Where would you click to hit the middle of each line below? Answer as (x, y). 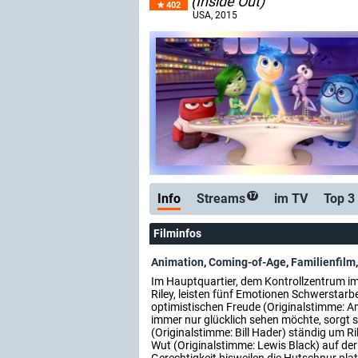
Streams (221, 199)
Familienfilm (323, 262)
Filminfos (177, 233)
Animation (177, 262)
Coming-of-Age (247, 262)
